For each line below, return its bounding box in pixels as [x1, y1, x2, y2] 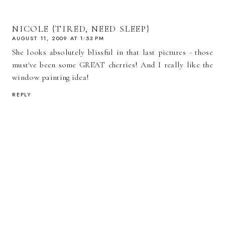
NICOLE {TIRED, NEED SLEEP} [12, 23, 150, 34]
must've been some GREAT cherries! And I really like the [12, 59, 213, 70]
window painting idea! [12, 72, 89, 82]
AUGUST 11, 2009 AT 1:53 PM [12, 34, 104, 42]
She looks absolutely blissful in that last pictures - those [12, 47, 213, 57]
